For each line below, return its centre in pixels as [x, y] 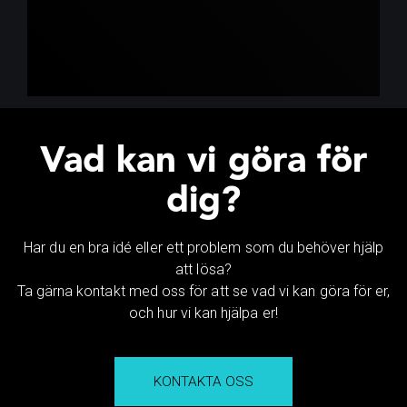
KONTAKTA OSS [203, 382]
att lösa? [203, 269]
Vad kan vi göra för [203, 162]
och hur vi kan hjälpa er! [203, 313]
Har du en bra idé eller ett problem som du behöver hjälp [203, 247]
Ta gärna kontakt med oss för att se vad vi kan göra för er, [203, 291]
